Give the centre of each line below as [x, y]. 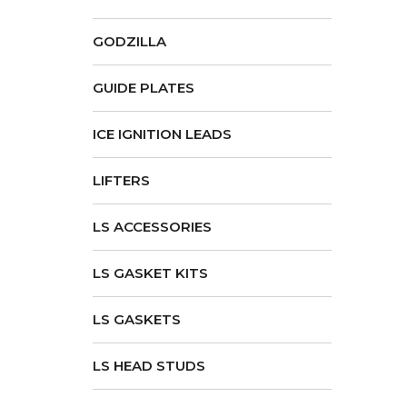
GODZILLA [129, 41]
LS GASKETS [137, 319]
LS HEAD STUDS [149, 366]
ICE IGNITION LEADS [162, 134]
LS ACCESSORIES [152, 227]
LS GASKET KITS [150, 273]
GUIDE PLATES [144, 88]
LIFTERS [121, 180]
